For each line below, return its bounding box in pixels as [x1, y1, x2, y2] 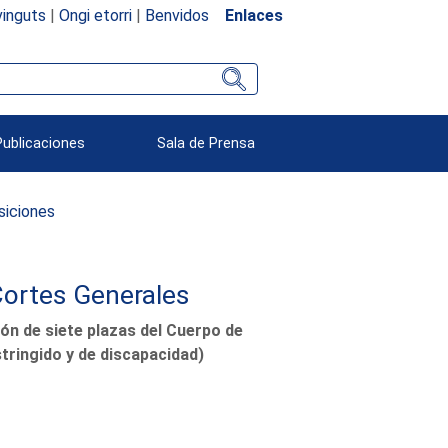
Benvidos [144, 5, 209, 25]
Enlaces [224, 5, 283, 25]
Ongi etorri [58, 5, 132, 25]
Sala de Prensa [157, 134, 256, 152]
